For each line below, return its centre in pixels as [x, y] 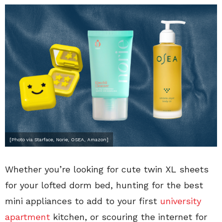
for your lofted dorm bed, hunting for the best [104, 185]
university [181, 201]
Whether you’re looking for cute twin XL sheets [107, 169]
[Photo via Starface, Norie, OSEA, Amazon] [59, 139]
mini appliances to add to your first [83, 201]
